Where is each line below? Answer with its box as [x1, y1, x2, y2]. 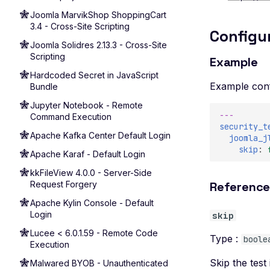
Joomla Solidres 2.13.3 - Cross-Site [30, 40, 167, 50]
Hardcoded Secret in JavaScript [30, 70, 159, 80]
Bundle [30, 81, 58, 92]
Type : [210, 233, 241, 245]
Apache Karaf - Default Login [30, 149, 145, 159]
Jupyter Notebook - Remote [30, 100, 143, 110]
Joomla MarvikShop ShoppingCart [30, 10, 166, 20]
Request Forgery [30, 179, 97, 189]
